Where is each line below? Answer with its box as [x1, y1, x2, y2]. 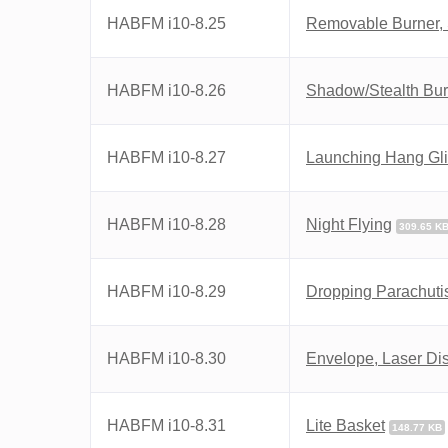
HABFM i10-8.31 [107, 417, 226, 434]
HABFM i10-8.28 [107, 216, 226, 233]
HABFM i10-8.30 [107, 350, 226, 367]
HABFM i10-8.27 [107, 149, 226, 166]
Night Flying [306, 216, 392, 233]
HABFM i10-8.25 [107, 15, 226, 32]
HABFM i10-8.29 [107, 283, 226, 300]
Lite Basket [306, 417, 385, 434]
